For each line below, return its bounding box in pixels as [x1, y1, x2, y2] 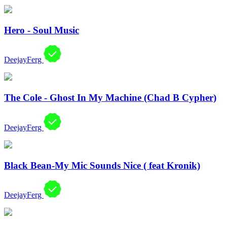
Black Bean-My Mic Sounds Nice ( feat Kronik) [4, 160, 200, 171]
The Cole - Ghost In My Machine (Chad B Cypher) [4, 92, 216, 103]
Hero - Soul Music [4, 24, 79, 35]
